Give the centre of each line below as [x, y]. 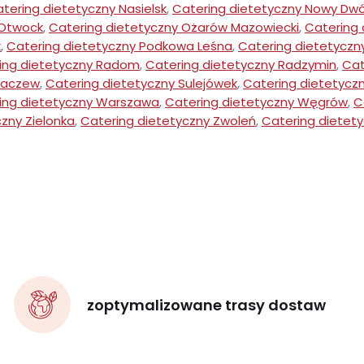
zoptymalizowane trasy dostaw [207, 305]
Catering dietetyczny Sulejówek [141, 84]
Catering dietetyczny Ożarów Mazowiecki [174, 28]
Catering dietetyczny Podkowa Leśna [119, 46]
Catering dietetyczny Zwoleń [168, 121]
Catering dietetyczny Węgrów [256, 102]
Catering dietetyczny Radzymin [241, 65]
